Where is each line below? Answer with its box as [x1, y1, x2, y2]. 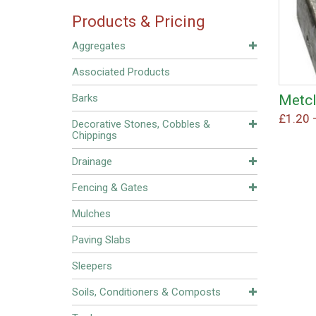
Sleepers [72, 260, 112, 272]
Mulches [72, 207, 111, 220]
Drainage [72, 155, 112, 168]
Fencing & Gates [72, 181, 148, 194]
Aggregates [72, 39, 126, 52]
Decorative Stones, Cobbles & [72, 118, 210, 130]
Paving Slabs [72, 233, 130, 246]
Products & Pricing [72, 12, 205, 30]
